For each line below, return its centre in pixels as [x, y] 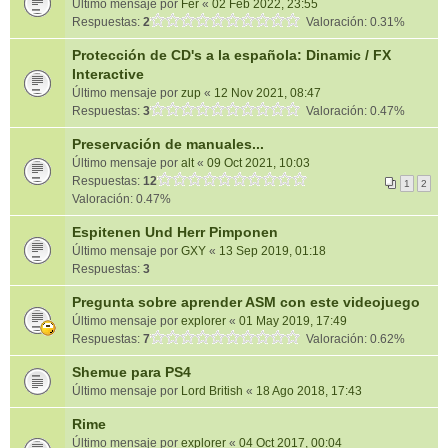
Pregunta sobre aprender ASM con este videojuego [246, 302]
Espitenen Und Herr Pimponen [175, 232]
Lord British [212, 391]
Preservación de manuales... [168, 144]
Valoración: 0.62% [352, 339]
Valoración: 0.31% [352, 22]
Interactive [108, 74]
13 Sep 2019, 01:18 [272, 251]
